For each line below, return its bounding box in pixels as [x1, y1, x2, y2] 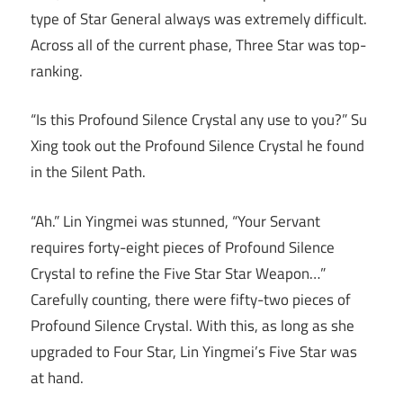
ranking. [31, 58, 83, 83]
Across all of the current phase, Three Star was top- [31, 32, 366, 57]
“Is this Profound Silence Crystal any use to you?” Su [31, 108, 367, 132]
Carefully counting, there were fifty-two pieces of [31, 287, 351, 311]
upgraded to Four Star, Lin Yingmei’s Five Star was [31, 339, 357, 363]
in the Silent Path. [31, 160, 146, 184]
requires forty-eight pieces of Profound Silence [31, 235, 335, 259]
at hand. [31, 365, 84, 390]
